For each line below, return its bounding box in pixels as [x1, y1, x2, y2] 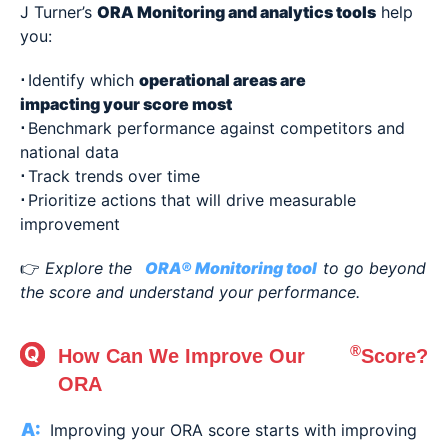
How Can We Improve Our [58, 345, 305, 368]
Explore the [45, 258, 137, 279]
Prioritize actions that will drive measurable [28, 190, 356, 211]
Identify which [28, 70, 139, 91]
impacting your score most [20, 94, 232, 115]
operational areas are [139, 70, 306, 91]
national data [20, 142, 119, 163]
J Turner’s [20, 2, 97, 23]
